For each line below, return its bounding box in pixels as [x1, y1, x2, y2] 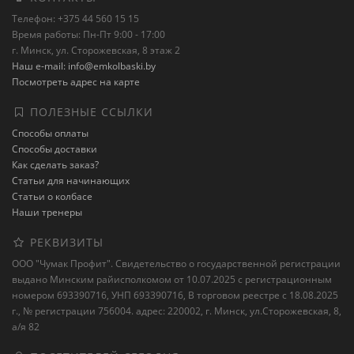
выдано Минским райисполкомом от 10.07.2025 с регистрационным [12, 273, 332, 286]
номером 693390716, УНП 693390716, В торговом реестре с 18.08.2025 [12, 288, 338, 302]
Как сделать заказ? [12, 158, 99, 171]
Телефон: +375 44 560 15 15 [12, 12, 139, 25]
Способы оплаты [12, 126, 88, 140]
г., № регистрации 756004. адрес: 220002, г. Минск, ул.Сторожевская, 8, [12, 304, 341, 318]
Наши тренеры [12, 205, 82, 219]
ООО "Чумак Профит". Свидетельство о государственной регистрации [12, 257, 341, 270]
